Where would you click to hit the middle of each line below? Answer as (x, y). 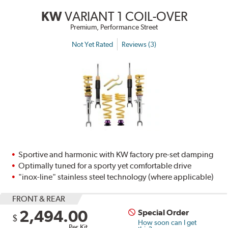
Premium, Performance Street (114, 27)
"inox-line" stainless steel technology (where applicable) (116, 177)
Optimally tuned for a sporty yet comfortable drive (105, 166)
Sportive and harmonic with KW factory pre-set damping (116, 155)
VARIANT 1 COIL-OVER (126, 17)
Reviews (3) (139, 44)
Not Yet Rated (92, 44)
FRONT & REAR (39, 199)
